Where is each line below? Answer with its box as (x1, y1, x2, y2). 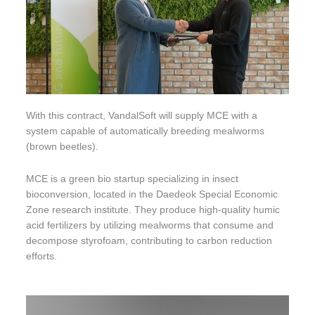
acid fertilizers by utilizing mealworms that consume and (26, 219, 274, 231)
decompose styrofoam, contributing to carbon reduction (26, 235, 273, 246)
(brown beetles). (26, 141, 99, 152)
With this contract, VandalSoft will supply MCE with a (26, 110, 258, 121)
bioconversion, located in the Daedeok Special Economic (26, 188, 278, 200)
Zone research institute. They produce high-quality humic (26, 204, 281, 215)
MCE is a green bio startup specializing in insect (26, 173, 239, 184)
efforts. (26, 250, 58, 262)
